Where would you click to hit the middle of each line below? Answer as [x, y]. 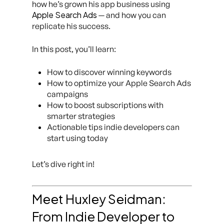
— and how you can [131, 15]
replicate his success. [71, 26]
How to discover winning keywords [109, 72]
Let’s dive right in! [63, 164]
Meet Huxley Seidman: [99, 199]
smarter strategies [81, 116]
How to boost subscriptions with [105, 105]
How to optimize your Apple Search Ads [119, 83]
